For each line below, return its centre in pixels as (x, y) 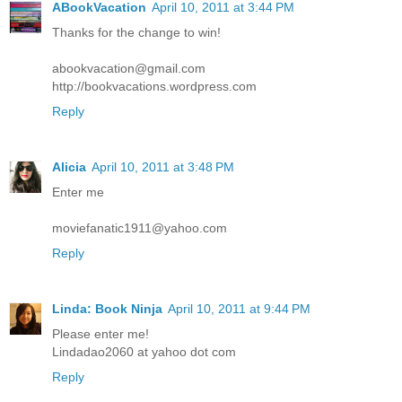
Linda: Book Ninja (107, 309)
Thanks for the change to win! (136, 33)
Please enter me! (100, 334)
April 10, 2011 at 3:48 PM (163, 167)
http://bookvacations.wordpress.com (154, 87)
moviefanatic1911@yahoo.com (140, 228)
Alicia (69, 167)
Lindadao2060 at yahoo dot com (144, 352)
